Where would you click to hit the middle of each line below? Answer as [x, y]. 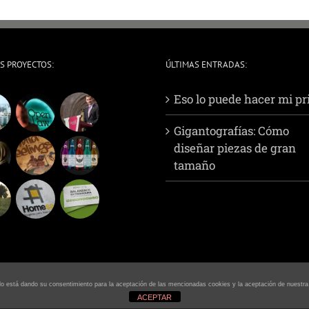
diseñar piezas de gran [235, 148]
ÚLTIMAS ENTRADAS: [206, 65]
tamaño [195, 166]
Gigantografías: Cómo [231, 131]
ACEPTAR [154, 297]
